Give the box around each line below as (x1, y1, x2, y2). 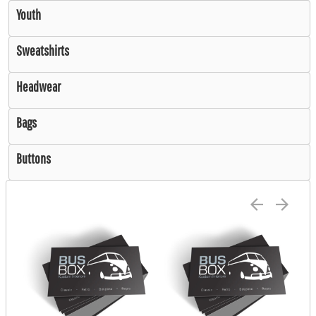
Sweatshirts (16, 42, 69, 59)
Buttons (16, 150, 51, 166)
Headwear (16, 78, 61, 95)
